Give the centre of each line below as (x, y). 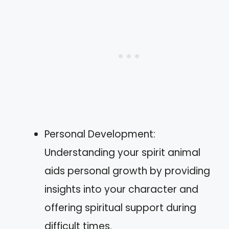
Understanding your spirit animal (122, 153)
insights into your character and (121, 189)
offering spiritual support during (120, 208)
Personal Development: (100, 134)
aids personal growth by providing (127, 171)
